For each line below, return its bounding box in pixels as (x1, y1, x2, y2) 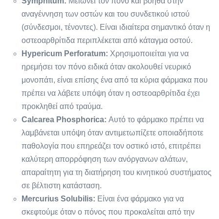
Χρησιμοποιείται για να (108, 49, 189, 58)
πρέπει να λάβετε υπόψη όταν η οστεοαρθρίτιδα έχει (22, 88, 200, 97)
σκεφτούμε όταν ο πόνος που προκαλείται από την (22, 207, 195, 216)
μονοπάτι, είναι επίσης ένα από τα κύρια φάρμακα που (22, 75, 208, 84)
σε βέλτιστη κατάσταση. (22, 181, 102, 190)
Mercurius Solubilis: (22, 194, 95, 203)
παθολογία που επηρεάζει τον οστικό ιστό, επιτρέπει (22, 141, 201, 150)
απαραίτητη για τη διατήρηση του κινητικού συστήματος (22, 168, 212, 176)
